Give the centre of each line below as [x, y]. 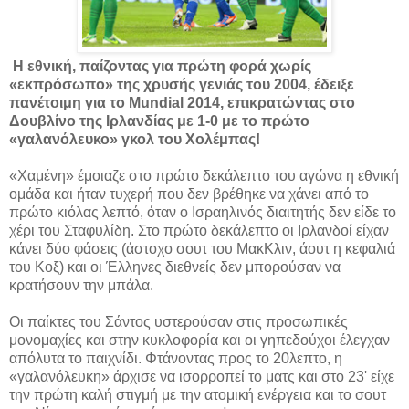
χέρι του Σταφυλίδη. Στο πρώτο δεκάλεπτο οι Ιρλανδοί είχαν [199, 230]
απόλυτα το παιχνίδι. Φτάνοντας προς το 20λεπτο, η [176, 358]
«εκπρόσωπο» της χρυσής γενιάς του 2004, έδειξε [182, 84]
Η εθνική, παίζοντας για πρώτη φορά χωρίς [160, 66]
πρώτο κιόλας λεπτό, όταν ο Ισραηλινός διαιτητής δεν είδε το [203, 212]
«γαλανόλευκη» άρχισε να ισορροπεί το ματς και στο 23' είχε [202, 376]
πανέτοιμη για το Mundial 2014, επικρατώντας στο [182, 102]
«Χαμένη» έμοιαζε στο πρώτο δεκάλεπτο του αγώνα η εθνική [204, 175]
